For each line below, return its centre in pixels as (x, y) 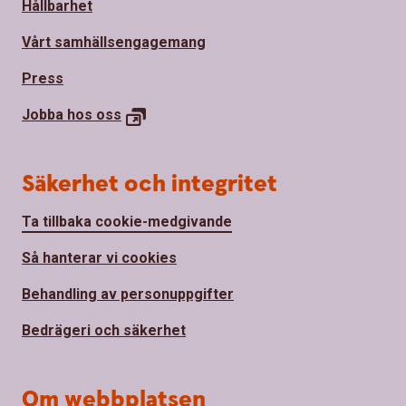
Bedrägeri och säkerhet (104, 330)
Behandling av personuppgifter (128, 294)
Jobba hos (59, 114)
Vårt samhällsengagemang (114, 42)
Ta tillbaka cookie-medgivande (127, 221)
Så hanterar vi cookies (99, 257)
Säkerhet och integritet (150, 184)
